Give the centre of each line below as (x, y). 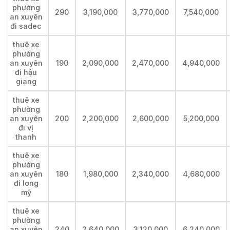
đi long (26, 183)
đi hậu (26, 72)
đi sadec (26, 26)
